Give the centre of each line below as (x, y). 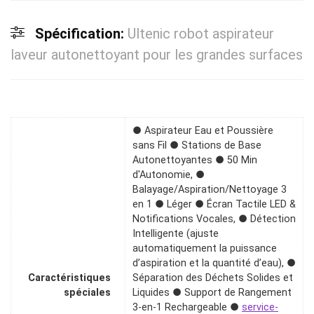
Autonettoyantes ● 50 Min (195, 161)
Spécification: (81, 34)
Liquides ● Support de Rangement (212, 293)
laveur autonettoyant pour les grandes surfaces (157, 55)
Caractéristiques (69, 278)
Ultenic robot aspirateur (201, 34)
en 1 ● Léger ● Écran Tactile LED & (214, 205)
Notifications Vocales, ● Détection (214, 219)
